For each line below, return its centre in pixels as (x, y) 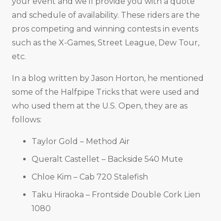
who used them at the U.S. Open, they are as (100, 106)
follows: (27, 120)
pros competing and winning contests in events (105, 29)
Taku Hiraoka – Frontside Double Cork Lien (116, 195)
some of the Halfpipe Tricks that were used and (106, 92)
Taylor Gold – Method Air (81, 142)
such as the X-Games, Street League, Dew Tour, (106, 43)
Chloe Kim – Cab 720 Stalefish (90, 177)
